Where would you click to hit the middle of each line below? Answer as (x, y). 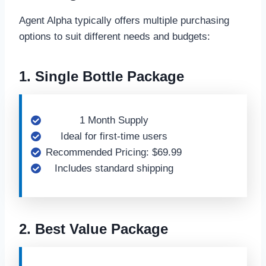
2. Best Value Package (94, 229)
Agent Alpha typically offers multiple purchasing (124, 20)
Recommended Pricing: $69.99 (114, 152)
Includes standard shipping (114, 168)
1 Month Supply (114, 120)
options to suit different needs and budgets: (115, 37)
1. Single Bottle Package (102, 76)
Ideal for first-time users (114, 136)
